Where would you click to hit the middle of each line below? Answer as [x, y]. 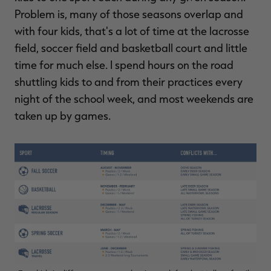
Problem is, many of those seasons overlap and [129, 14]
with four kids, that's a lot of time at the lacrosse [132, 31]
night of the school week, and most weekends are [134, 99]
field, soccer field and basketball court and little [131, 48]
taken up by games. [63, 116]
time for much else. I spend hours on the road [124, 65]
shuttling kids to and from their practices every [129, 82]
